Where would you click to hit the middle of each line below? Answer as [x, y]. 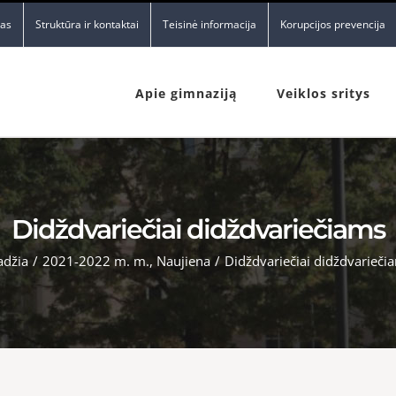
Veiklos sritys [324, 93]
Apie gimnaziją [186, 93]
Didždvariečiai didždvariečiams [198, 229]
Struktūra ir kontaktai [87, 24]
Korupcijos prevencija [333, 24]
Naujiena [183, 260]
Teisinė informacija [209, 24]
